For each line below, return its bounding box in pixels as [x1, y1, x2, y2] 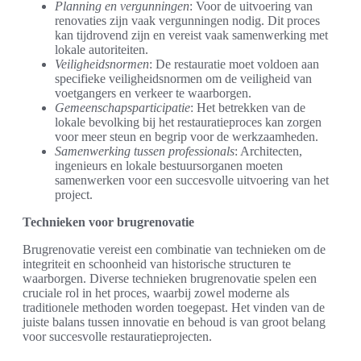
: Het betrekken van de [190, 101, 305, 115]
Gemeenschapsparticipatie [55, 101, 190, 115]
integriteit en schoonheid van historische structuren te [23, 257, 291, 272]
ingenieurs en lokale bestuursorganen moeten [55, 159, 283, 173]
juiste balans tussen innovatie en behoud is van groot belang [23, 315, 326, 330]
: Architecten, [234, 144, 302, 159]
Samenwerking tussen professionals [55, 144, 234, 159]
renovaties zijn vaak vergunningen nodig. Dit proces [55, 14, 320, 28]
